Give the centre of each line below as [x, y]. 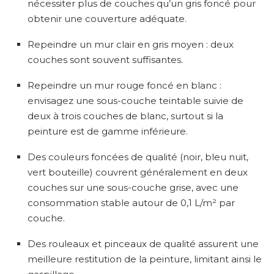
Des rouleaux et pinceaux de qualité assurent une [143, 243]
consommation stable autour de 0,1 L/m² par [131, 202]
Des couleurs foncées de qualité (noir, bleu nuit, [138, 157]
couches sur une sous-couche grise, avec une [133, 187]
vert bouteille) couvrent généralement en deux [138, 172]
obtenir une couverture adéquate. [107, 18]
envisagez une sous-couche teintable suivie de [135, 100]
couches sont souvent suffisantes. [105, 59]
